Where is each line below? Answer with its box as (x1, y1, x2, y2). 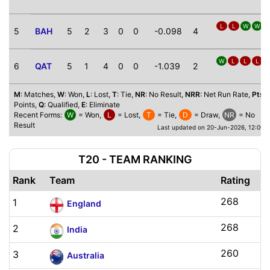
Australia (66, 250, 104, 260)
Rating (221, 174, 251, 186)
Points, (14, 100, 39, 109)
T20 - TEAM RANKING (78, 153, 192, 166)
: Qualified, (44, 100, 81, 109)
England (66, 198, 101, 209)
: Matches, (20, 90, 57, 99)
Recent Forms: (14, 110, 64, 119)
